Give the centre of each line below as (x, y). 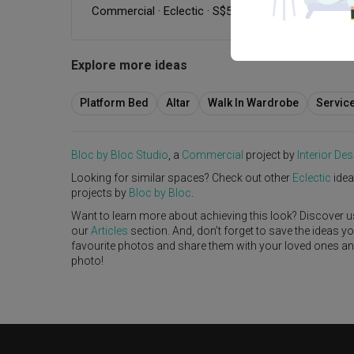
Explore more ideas (129, 66)
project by (270, 154)
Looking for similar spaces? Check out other (182, 177)
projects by (100, 192)
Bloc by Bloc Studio (120, 154)
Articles (109, 230)
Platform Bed (114, 103)
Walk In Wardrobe (253, 103)
